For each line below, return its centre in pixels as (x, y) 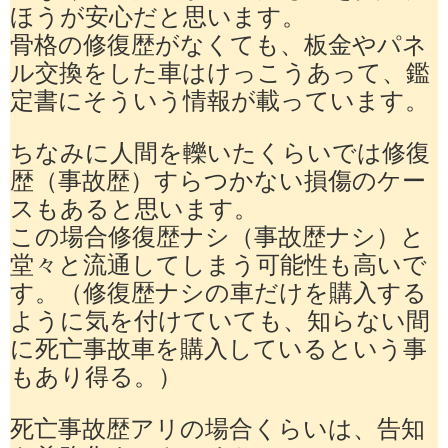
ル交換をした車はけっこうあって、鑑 (220, 71)
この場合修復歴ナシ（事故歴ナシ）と (217, 235)
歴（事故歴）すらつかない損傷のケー (218, 179)
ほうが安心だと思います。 (158, 15)
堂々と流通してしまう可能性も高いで (218, 263)
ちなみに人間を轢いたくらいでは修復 (220, 151)
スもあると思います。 (134, 207)
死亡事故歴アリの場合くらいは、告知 (217, 427)
